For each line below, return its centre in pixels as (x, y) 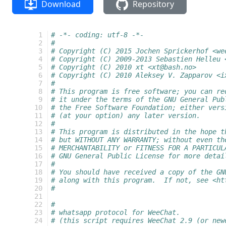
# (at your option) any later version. (126, 116)
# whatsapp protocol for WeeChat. (116, 212)
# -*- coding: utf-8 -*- (97, 35)
